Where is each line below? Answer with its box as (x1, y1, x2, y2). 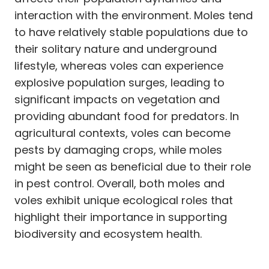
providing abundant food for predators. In (14, 108, 239, 124)
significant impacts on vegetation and (14, 91, 220, 107)
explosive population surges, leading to (14, 74, 225, 90)
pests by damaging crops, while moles (14, 142, 222, 157)
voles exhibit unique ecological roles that (14, 192, 233, 208)
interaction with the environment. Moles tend (14, 7, 253, 23)
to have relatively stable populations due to (14, 24, 248, 40)
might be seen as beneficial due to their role (14, 159, 251, 174)
